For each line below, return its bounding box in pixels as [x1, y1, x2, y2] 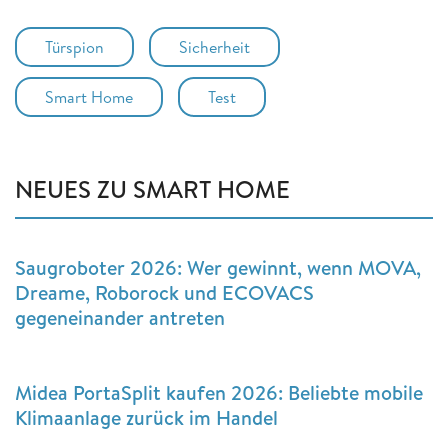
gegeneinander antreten [15, 304, 225, 332]
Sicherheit [179, 36, 250, 59]
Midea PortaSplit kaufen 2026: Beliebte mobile [15, 379, 423, 407]
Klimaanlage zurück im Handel [15, 404, 278, 432]
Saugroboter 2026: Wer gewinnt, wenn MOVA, [15, 254, 421, 282]
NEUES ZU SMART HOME [15, 172, 290, 207]
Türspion [45, 36, 104, 59]
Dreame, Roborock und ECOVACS [15, 279, 314, 307]
